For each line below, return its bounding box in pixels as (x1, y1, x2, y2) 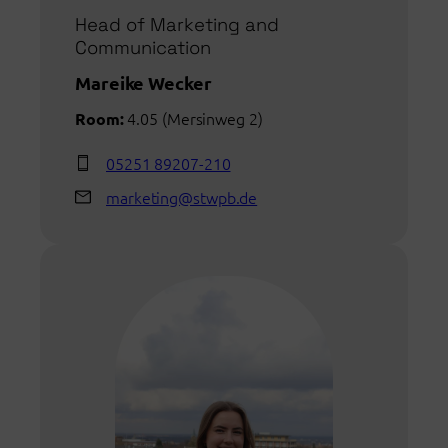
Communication (75, 36, 211, 60)
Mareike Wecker (75, 71, 212, 95)
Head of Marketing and (75, 13, 279, 37)
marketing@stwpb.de (106, 186, 258, 209)
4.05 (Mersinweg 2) (123, 107, 263, 130)
